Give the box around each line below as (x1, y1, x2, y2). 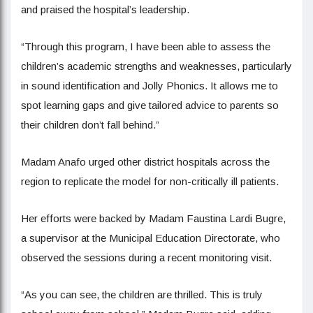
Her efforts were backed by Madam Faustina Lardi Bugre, (21, 212, 286, 224)
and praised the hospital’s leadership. (21, 3, 189, 15)
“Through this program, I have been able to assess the (21, 41, 270, 52)
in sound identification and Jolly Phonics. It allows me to (21, 80, 278, 92)
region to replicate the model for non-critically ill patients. (21, 175, 279, 187)
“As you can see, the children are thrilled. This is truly (21, 289, 263, 300)
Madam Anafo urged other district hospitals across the (21, 156, 270, 168)
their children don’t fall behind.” (21, 119, 159, 131)
